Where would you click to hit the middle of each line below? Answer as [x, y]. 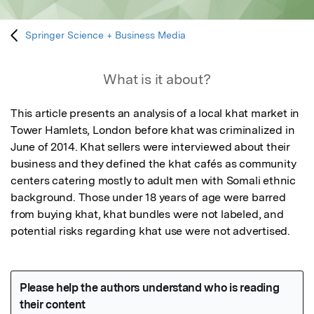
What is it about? [157, 80]
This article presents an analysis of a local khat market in [155, 114]
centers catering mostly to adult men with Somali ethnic [153, 181]
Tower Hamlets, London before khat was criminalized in [153, 130]
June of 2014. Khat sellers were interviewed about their [150, 147]
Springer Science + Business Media [106, 35]
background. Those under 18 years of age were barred [148, 198]
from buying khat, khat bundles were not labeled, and [147, 214]
